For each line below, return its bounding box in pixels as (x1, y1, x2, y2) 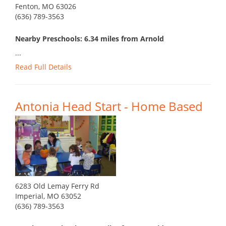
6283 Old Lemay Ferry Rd (15, 181, 99, 191)
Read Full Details (15, 62, 72, 72)
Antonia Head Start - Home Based (15, 98, 203, 115)
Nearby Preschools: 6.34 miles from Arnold (15, 34, 164, 44)
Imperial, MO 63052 (15, 191, 81, 201)
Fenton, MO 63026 (15, 2, 76, 12)
